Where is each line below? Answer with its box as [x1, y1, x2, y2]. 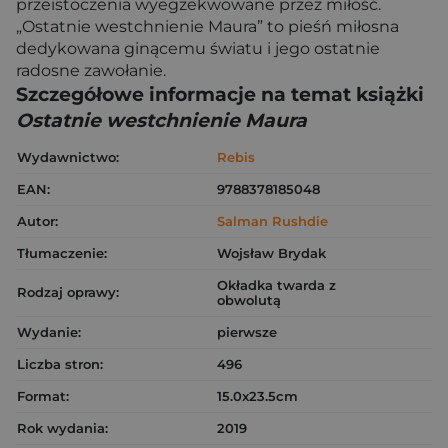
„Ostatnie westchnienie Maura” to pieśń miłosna [16, 17, 399, 36]
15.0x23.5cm [217, 388, 298, 404]
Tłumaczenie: [17, 245, 107, 261]
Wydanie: [17, 324, 81, 340]
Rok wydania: [17, 420, 108, 436]
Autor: [17, 213, 58, 229]
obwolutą [217, 292, 281, 308]
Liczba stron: [17, 356, 103, 372]
